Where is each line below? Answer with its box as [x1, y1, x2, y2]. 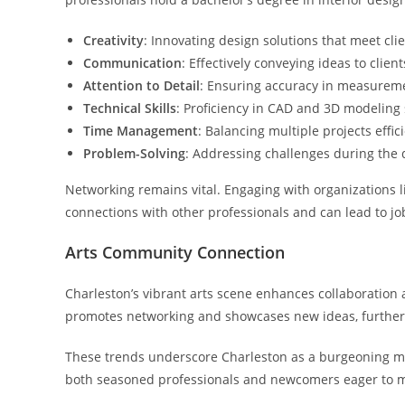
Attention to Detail [83, 77, 200, 94]
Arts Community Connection [65, 241, 285, 263]
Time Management [83, 122, 198, 139]
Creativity [83, 32, 144, 49]
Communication [83, 54, 182, 71]
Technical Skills [83, 99, 176, 117]
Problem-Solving [83, 145, 185, 162]
